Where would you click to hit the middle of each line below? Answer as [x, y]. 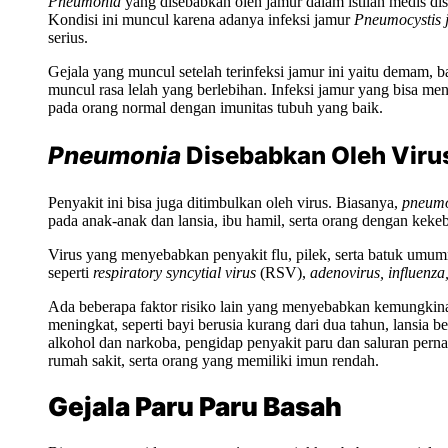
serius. [68, 37]
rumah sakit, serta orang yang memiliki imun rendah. [213, 360]
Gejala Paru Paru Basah [195, 407]
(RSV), [285, 272]
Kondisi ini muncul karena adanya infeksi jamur [201, 19]
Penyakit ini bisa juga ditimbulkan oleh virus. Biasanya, [225, 202]
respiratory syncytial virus [176, 272]
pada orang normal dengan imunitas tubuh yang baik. [215, 107]
